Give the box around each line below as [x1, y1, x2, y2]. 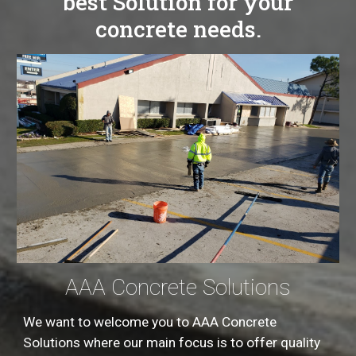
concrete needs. [95, 14, 261, 44]
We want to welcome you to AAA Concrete [23, 314, 277, 331]
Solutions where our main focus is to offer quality [23, 335, 324, 351]
